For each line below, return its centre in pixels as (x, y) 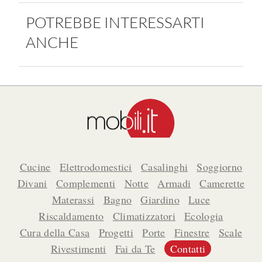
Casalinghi (165, 167)
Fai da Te (135, 249)
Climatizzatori (144, 216)
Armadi (174, 183)
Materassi (73, 200)
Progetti (116, 232)
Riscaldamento (71, 216)
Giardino (160, 200)
